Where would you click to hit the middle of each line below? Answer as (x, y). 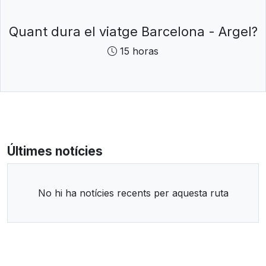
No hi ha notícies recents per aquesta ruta (133, 193)
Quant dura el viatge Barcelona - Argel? (133, 31)
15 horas (139, 51)
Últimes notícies (55, 151)
